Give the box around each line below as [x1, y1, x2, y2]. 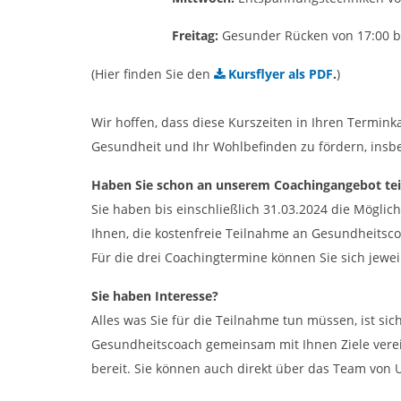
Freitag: [172, 26, 222, 44]
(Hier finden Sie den [91, 64, 214, 82]
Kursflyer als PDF [228, 64, 333, 82]
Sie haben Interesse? [91, 286, 218, 304]
